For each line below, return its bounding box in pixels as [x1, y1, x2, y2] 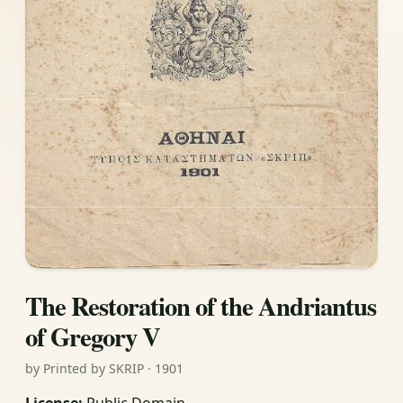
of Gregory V [25, 317, 160, 355]
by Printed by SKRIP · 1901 [25, 359, 184, 377]
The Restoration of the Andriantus [25, 286, 376, 325]
